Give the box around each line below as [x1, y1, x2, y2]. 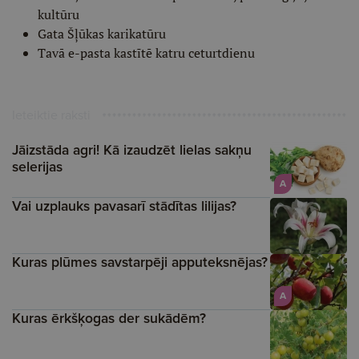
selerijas [12, 156, 63, 177]
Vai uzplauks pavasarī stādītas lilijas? [12, 196, 236, 216]
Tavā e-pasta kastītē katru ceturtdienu [38, 44, 255, 62]
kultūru [38, 6, 79, 23]
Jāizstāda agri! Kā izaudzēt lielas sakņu [12, 139, 252, 160]
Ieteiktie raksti [12, 106, 91, 124]
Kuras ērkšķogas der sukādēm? [12, 308, 206, 329]
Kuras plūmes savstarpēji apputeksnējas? [12, 252, 268, 272]
